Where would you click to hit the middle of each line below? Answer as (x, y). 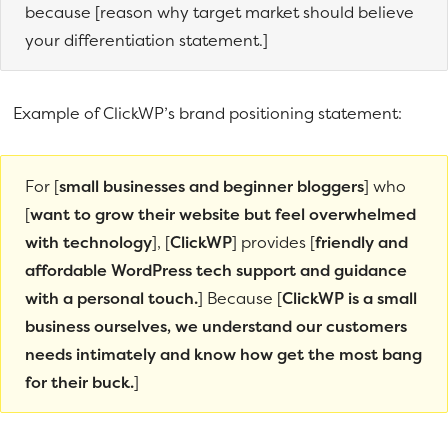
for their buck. (79, 381)
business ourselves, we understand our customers (216, 325)
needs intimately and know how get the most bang (223, 353)
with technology (88, 241)
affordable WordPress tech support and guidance (216, 269)
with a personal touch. (111, 297)
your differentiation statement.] (146, 39)
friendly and (361, 241)
